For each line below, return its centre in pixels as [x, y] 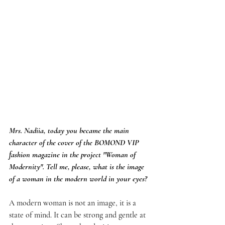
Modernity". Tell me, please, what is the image [78, 167]
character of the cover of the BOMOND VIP [75, 143]
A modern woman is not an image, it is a [74, 203]
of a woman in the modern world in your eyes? [78, 179]
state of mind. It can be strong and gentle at [78, 215]
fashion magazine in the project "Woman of [73, 155]
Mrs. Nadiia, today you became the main [70, 131]
